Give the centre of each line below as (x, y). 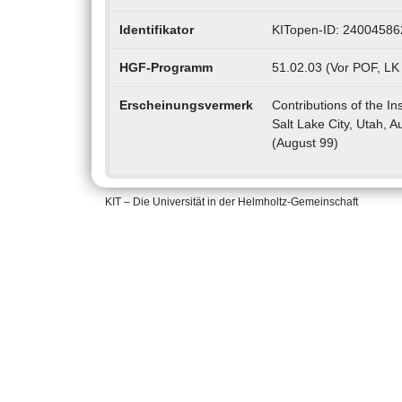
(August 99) (305, 143)
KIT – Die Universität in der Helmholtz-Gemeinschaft (232, 202)
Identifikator (156, 30)
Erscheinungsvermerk (186, 105)
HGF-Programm (166, 68)
